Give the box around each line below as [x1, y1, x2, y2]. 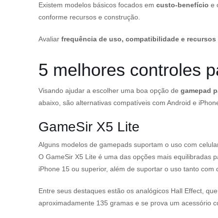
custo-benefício [156, 1, 209, 9]
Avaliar [38, 35, 61, 43]
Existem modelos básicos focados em [38, 1, 156, 9]
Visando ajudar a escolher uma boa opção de [38, 87, 181, 94]
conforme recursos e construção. [38, 13, 140, 21]
